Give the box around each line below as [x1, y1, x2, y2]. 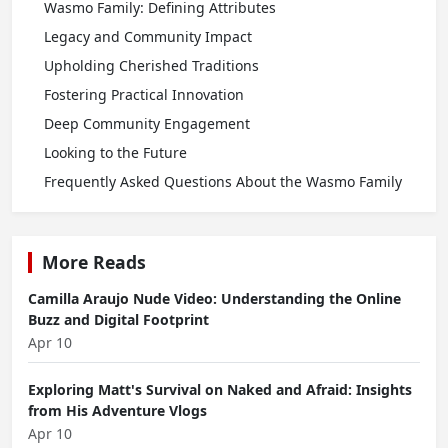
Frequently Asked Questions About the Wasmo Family [44, 172, 402, 192]
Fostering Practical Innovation [44, 85, 244, 105]
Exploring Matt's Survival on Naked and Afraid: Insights [28, 380, 412, 400]
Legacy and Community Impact [44, 27, 252, 47]
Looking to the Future [44, 143, 187, 163]
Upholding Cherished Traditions [44, 56, 259, 76]
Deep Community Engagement [44, 114, 250, 134]
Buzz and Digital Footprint [28, 310, 209, 330]
